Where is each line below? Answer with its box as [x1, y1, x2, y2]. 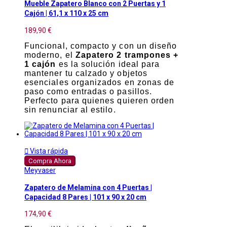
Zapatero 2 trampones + [75, 50, 179, 59]
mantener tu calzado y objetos [24, 68, 147, 78]
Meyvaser [24, 166, 56, 174]
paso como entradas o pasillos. [24, 87, 152, 96]
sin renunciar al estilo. [24, 105, 116, 114]
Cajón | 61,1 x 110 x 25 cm [24, 9, 108, 18]
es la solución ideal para [56, 59, 160, 68]
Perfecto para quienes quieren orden [24, 96, 175, 105]
